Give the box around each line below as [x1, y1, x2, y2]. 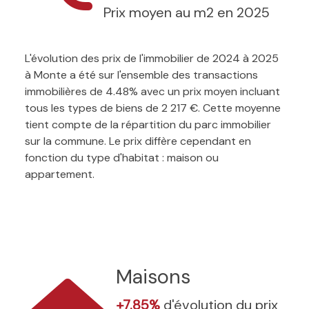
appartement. [25, 166, 94, 181]
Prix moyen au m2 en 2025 [103, 3, 270, 21]
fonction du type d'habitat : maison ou [25, 150, 219, 165]
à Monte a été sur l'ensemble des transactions [25, 67, 258, 82]
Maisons [116, 263, 190, 290]
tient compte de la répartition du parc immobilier [25, 117, 271, 132]
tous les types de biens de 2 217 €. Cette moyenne [25, 100, 281, 115]
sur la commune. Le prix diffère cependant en [25, 133, 251, 148]
